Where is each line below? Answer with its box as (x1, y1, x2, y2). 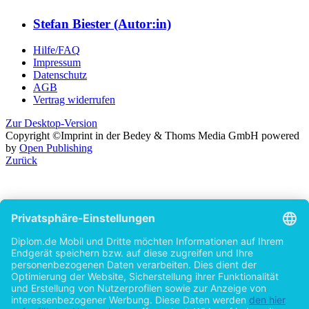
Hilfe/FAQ (33, 44, 80, 57)
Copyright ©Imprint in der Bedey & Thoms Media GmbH (6, 130, 259, 142)
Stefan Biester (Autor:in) (33, 16, 171, 31)
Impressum (33, 57, 81, 69)
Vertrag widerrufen (33, 94, 115, 106)
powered (261, 130, 299, 142)
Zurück (6, 154, 37, 167)
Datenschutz (33, 69, 87, 81)
